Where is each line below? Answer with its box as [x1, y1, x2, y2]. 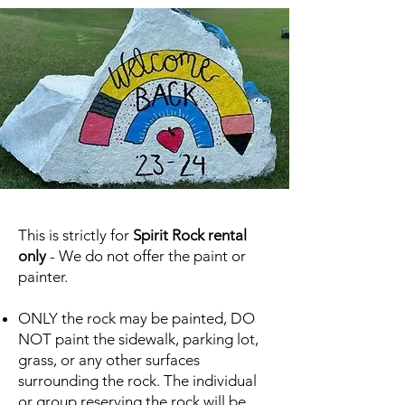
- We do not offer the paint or [46, 246, 246, 265]
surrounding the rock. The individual [18, 371, 257, 390]
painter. [18, 267, 68, 286]
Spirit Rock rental [133, 225, 247, 244]
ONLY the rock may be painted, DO [18, 308, 255, 327]
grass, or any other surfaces [18, 350, 200, 369]
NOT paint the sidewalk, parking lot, [18, 329, 259, 348]
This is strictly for [18, 225, 133, 244]
